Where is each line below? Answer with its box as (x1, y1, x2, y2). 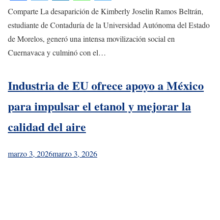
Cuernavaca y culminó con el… (8, 47, 106, 57)
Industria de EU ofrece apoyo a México (8, 76, 204, 94)
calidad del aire (8, 117, 86, 135)
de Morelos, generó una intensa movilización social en (8, 33, 175, 44)
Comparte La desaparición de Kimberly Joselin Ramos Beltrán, (8, 5, 203, 16)
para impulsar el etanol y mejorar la (8, 97, 191, 114)
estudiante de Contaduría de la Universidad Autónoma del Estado (8, 19, 210, 30)
